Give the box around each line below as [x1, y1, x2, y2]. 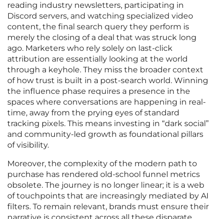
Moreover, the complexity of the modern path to [7, 159, 197, 169]
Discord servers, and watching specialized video [7, 11, 193, 21]
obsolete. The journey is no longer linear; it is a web [7, 180, 204, 190]
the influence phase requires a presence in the [7, 87, 190, 96]
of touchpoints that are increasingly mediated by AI [7, 191, 209, 201]
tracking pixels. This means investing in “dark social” [7, 119, 209, 129]
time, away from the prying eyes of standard [7, 108, 179, 118]
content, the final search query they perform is [7, 22, 189, 32]
